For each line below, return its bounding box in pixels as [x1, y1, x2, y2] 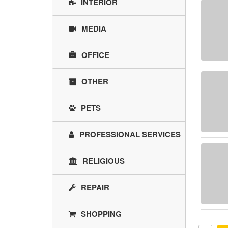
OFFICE [81, 49, 109, 61]
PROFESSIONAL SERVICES [79, 129, 181, 140]
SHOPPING [81, 208, 122, 220]
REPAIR [81, 182, 109, 193]
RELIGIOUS [82, 155, 125, 167]
